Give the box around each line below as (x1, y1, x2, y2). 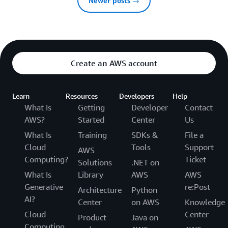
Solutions (78, 157, 112, 167)
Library (78, 169, 103, 180)
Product (78, 212, 106, 222)
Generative (24, 181, 63, 192)
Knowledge (185, 196, 225, 207)
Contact (185, 102, 213, 112)
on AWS (131, 196, 159, 207)
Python (131, 184, 157, 195)
